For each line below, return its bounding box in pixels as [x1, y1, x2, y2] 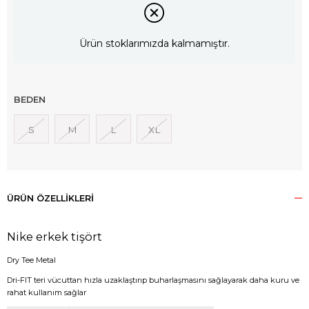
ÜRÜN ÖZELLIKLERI [7, 192, 94, 203]
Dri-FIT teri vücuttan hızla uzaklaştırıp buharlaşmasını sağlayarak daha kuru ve [7, 275, 299, 285]
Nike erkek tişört [7, 229, 102, 243]
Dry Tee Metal [7, 255, 56, 265]
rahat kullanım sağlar [7, 287, 86, 297]
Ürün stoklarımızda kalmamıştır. [79, 37, 230, 50]
